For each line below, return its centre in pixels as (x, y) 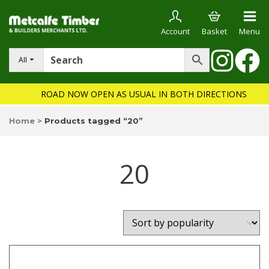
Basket (214, 31)
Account (175, 31)
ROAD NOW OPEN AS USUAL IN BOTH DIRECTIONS (144, 94)
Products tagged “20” (94, 121)
